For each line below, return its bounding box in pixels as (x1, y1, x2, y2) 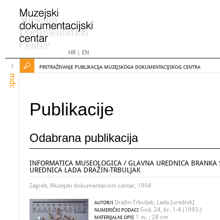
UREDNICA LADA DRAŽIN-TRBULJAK (29, 166, 140, 174)
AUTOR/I (94, 200, 113, 205)
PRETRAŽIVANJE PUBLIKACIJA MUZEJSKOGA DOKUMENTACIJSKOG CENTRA (39, 64, 200, 70)
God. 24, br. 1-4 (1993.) (138, 206, 202, 213)
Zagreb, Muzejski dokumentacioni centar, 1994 (29, 182, 151, 189)
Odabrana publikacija (29, 131, 138, 144)
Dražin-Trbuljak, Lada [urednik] (113, 199, 194, 206)
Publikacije (29, 99, 114, 119)
